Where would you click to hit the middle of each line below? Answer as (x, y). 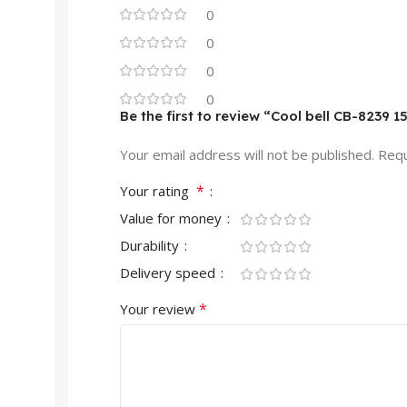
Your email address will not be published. (247, 154)
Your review (159, 309)
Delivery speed (169, 273)
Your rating (158, 191)
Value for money (173, 218)
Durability (151, 245)
